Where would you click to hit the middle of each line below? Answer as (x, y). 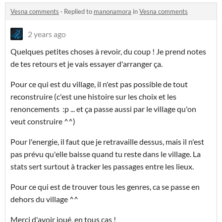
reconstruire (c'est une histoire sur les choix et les (93, 97)
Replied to (79, 12)
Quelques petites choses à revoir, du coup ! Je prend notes (108, 52)
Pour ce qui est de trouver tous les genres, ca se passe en (105, 187)
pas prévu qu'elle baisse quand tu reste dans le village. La (106, 154)
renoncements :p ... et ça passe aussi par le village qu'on (103, 109)
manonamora (112, 12)
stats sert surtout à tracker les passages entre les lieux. (103, 166)
